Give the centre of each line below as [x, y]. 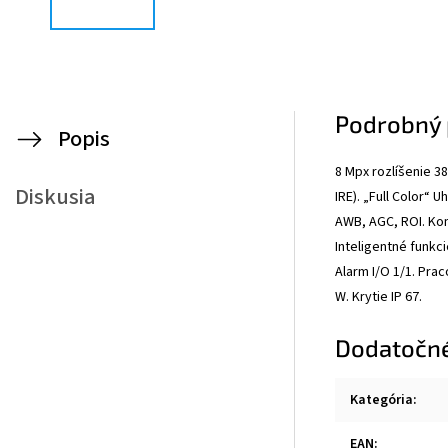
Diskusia [55, 197]
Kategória [381, 399]
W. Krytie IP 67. [380, 296]
